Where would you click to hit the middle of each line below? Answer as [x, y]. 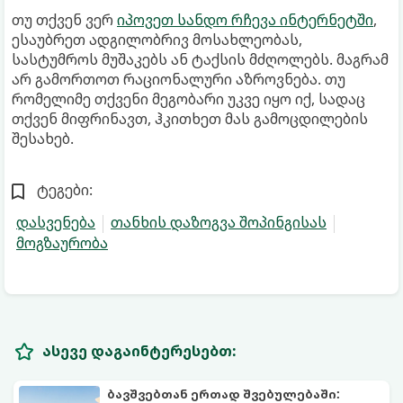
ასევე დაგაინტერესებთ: [139, 351]
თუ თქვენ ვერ [64, 20]
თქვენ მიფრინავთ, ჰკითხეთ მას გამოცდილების [190, 119]
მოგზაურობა [62, 243]
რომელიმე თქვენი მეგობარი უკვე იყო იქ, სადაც [188, 99]
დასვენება [56, 223]
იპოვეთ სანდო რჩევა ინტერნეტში [245, 20]
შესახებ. [43, 139]
